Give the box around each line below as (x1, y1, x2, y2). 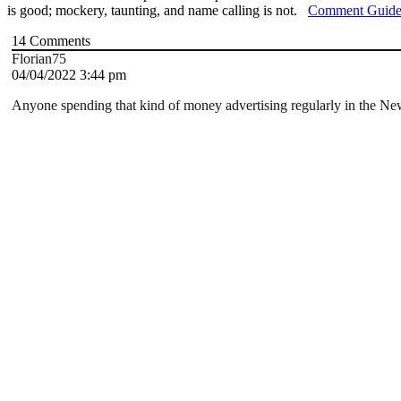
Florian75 (12, 51, 66, 67)
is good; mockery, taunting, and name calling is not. (7, 3, 308, 19)
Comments (26, 33, 90, 49)
